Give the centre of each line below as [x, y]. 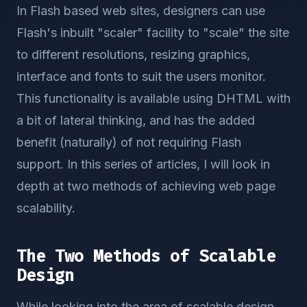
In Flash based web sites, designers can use [141, 11]
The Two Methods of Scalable [146, 256]
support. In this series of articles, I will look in [143, 164]
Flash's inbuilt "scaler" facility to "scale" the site [153, 33]
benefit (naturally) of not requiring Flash [129, 142]
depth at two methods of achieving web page [146, 186]
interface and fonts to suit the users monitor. [141, 76]
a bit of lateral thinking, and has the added [136, 120]
